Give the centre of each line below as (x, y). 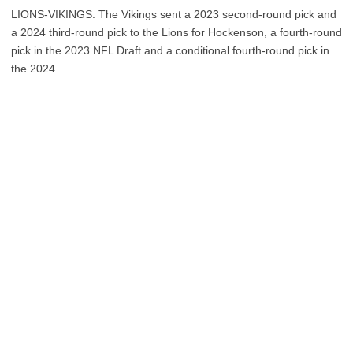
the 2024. (35, 69)
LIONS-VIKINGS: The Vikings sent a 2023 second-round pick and (174, 14)
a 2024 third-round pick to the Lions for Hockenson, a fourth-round (176, 32)
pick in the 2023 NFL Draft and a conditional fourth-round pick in (170, 50)
